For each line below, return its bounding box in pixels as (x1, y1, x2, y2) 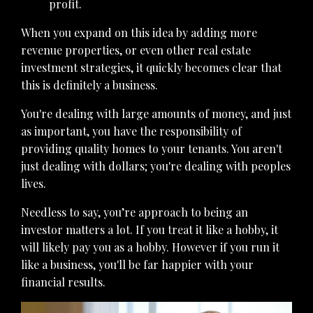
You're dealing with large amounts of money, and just (21, 106, 291, 122)
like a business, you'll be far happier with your (21, 257, 254, 272)
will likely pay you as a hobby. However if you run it (21, 240, 279, 255)
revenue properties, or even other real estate (21, 43, 251, 58)
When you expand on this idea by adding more (21, 25, 257, 41)
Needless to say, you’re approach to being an (21, 205, 248, 220)
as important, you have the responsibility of (21, 124, 242, 139)
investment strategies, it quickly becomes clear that (21, 60, 282, 75)
